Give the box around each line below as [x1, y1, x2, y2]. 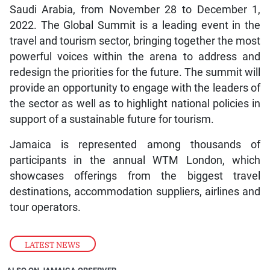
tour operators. [9, 201, 81, 214]
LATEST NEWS [25, 240, 81, 250]
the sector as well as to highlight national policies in [9, 98, 261, 110]
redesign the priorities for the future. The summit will [9, 66, 261, 79]
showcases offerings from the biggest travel [9, 170, 261, 183]
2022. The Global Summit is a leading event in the [9, 19, 261, 32]
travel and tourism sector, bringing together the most [9, 35, 261, 48]
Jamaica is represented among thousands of [9, 139, 261, 151]
